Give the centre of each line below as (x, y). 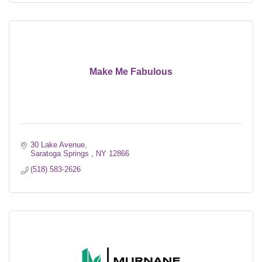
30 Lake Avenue (58, 145)
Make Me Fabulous (131, 72)
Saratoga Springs (61, 154)
